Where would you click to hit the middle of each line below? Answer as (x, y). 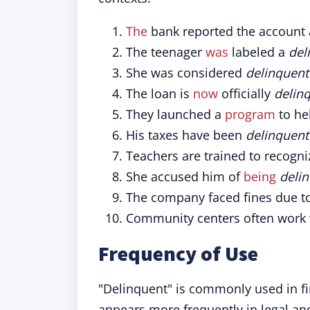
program (250, 114)
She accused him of (185, 176)
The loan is (159, 93)
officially (246, 93)
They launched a (175, 114)
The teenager (166, 52)
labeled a (258, 52)
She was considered (186, 73)
